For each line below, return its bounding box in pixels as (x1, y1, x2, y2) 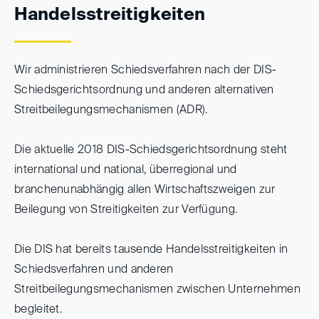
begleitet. (14, 304, 63, 315)
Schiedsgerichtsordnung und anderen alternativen (14, 85, 274, 96)
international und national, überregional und (14, 164, 237, 176)
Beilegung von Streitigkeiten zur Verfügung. (14, 204, 238, 216)
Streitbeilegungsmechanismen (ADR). (14, 105, 208, 116)
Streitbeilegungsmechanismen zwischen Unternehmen (14, 284, 300, 296)
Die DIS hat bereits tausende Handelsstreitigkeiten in (14, 244, 288, 256)
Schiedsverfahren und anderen (14, 264, 174, 276)
